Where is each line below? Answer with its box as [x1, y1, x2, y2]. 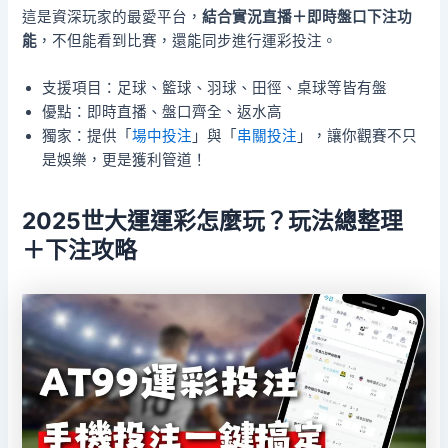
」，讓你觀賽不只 [297, 127, 418, 146]
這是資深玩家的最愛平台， [22, 8, 203, 27]
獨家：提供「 [42, 127, 133, 146]
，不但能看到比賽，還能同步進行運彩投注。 [37, 32, 338, 51]
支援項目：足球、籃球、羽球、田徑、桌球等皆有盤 [42, 79, 388, 98]
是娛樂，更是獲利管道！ [42, 151, 208, 170]
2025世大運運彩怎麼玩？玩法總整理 [22, 206, 404, 235]
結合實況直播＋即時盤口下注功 [202, 8, 413, 27]
